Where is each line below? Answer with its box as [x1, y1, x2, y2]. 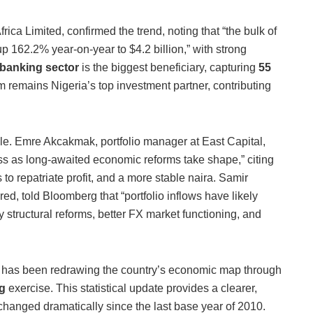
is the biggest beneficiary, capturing [79, 61, 259, 74]
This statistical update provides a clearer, [53, 282, 257, 295]
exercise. [6, 282, 53, 295]
